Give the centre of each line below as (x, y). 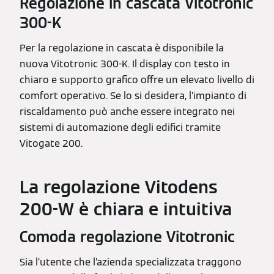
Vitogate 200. (51, 143)
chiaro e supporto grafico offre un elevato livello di (137, 80)
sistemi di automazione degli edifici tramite (120, 127)
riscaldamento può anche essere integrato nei (127, 111)
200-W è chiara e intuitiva (126, 209)
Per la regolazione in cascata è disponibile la (122, 48)
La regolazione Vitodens (119, 187)
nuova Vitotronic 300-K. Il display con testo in (125, 64)
